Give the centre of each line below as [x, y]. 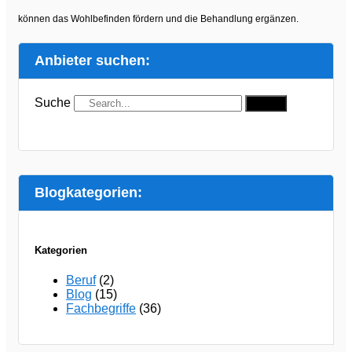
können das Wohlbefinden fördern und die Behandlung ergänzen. [158, 18]
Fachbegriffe [101, 308]
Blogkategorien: [88, 192]
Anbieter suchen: [92, 60]
